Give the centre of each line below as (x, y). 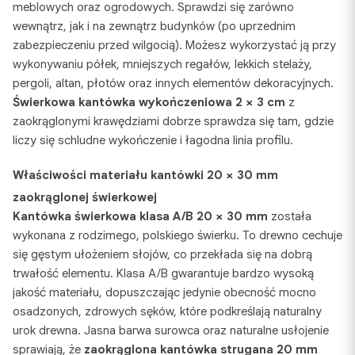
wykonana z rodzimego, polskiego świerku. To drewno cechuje (177, 235)
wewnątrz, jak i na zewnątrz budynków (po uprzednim (154, 26)
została (290, 216)
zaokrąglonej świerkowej (85, 197)
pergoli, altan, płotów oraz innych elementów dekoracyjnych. (173, 83)
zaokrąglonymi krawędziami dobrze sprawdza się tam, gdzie (173, 121)
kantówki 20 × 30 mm (213, 175)
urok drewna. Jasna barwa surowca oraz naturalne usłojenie (171, 330)
